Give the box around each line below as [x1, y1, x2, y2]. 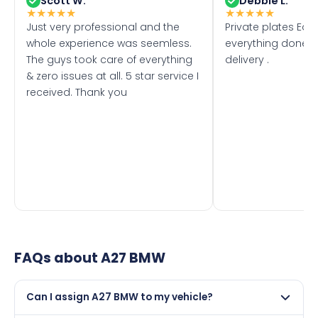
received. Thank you [26, 84, 127, 99]
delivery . [225, 52, 269, 67]
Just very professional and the [26, 19, 180, 34]
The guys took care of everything [26, 52, 192, 67]
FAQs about [14, 248, 101, 268]
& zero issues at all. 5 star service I [26, 68, 199, 83]
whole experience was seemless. [26, 35, 192, 50]
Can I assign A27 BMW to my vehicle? [26, 290, 213, 304]
